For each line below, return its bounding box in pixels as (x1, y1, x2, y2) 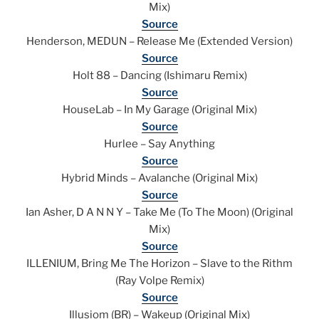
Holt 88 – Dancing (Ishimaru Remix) (72, 69, 247, 83)
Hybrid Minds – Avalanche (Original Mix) (61, 172, 258, 185)
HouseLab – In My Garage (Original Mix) (62, 103, 257, 117)
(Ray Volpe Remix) (115, 274, 204, 288)
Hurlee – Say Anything (104, 137, 215, 151)
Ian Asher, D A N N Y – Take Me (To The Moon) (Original (26, 206, 293, 219)
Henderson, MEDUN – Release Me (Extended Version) (26, 35, 293, 48)
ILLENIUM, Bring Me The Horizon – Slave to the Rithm (26, 257, 293, 271)
